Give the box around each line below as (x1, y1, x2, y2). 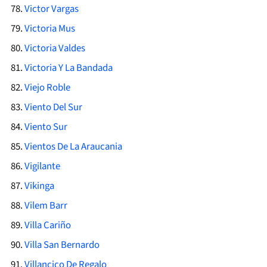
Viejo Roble (24, 80, 70, 95)
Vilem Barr (24, 198, 67, 213)
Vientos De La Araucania (24, 139, 122, 154)
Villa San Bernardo (24, 238, 100, 253)
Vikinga (24, 179, 54, 194)
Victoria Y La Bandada (24, 61, 113, 76)
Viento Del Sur (24, 100, 82, 115)
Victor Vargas (24, 2, 79, 17)
